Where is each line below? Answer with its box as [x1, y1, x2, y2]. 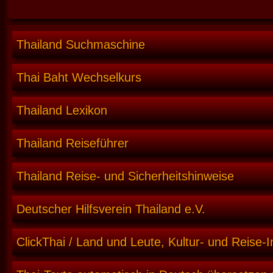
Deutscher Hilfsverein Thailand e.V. [16, 202, 205, 216]
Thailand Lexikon [16, 104, 107, 118]
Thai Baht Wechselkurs [16, 71, 141, 85]
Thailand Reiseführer [16, 136, 129, 151]
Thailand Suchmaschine [16, 38, 145, 52]
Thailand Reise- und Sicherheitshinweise [16, 169, 234, 183]
